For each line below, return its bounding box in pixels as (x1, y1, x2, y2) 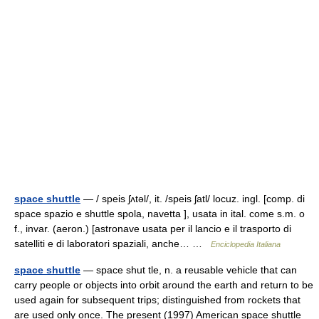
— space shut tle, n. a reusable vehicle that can (80, 264, 297, 276)
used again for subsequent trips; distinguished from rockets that (14, 294, 300, 305)
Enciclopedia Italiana (211, 240, 281, 249)
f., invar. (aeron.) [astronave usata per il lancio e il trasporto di (14, 223, 291, 234)
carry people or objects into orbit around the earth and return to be (14, 279, 313, 291)
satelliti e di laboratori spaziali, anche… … (14, 238, 211, 249)
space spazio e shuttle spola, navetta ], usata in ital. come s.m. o (14, 208, 305, 219)
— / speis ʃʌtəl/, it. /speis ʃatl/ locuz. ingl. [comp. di (80, 193, 305, 204)
